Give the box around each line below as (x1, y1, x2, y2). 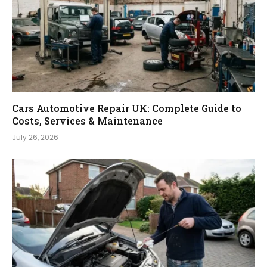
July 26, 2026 (12, 132, 58, 142)
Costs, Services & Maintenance (12, 114, 163, 127)
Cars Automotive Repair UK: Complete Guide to (12, 101, 241, 114)
